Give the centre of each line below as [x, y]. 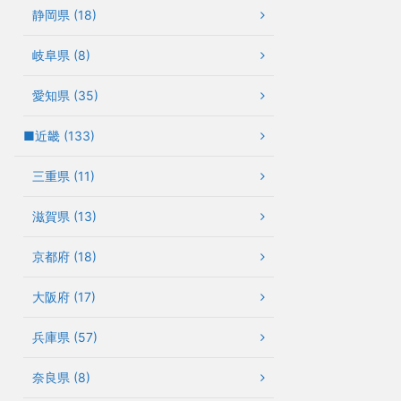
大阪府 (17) [64, 296]
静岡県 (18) [64, 14]
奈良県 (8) [61, 377]
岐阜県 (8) [61, 55]
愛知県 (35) [65, 95]
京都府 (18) [64, 256]
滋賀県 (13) [64, 216]
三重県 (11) [64, 175]
